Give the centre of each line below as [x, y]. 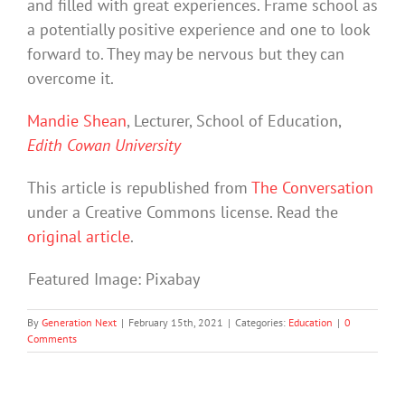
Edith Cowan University [104, 146]
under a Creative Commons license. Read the [183, 212]
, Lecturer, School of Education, [234, 121]
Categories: [262, 323]
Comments [52, 339]
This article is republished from [139, 188]
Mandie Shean [77, 121]
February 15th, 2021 [176, 323]
